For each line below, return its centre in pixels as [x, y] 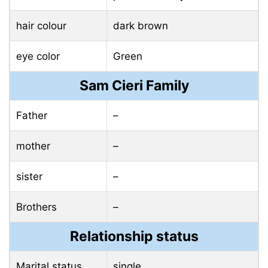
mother [33, 146]
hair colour [41, 26]
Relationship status [134, 237]
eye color [38, 57]
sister [29, 177]
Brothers [36, 207]
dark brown [141, 26]
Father [32, 116]
